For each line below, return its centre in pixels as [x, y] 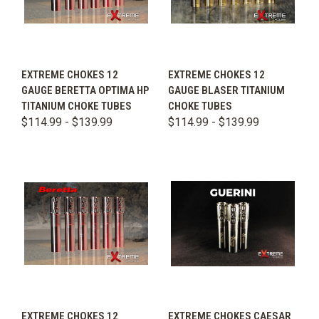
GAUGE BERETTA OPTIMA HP [85, 90]
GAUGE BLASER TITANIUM [226, 90]
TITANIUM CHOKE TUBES [77, 106]
